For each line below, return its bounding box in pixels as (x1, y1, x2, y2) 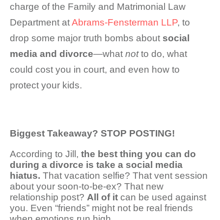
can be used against (118, 192, 206, 202)
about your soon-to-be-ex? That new (10, 181, 164, 192)
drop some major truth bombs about (10, 32, 163, 43)
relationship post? (10, 192, 87, 202)
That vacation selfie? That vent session (40, 170, 208, 181)
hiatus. (10, 170, 40, 181)
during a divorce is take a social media (10, 159, 183, 170)
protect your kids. (10, 80, 82, 90)
